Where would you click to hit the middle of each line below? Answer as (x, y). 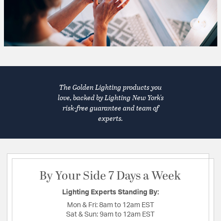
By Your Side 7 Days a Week (110, 176)
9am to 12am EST (127, 215)
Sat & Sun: (83, 215)
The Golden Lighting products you (110, 87)
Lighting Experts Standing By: (110, 193)
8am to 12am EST (126, 205)
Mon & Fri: (83, 205)
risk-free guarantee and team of (110, 108)
